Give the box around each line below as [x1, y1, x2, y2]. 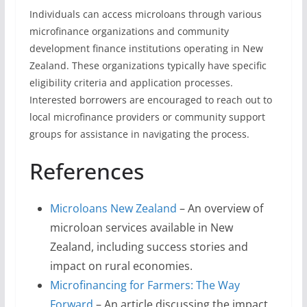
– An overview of [176, 201, 263, 216]
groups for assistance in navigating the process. [29, 127, 249, 140]
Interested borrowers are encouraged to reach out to [29, 93, 272, 106]
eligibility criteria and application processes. [29, 76, 233, 89]
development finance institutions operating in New [29, 42, 263, 55]
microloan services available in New [49, 220, 233, 235]
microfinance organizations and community [29, 25, 229, 38]
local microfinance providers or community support [29, 110, 265, 123]
